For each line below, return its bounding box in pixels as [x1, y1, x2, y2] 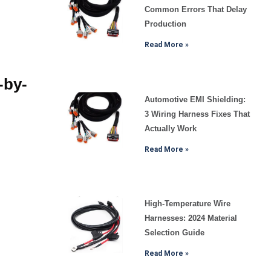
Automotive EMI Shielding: [144, 94, 246, 104]
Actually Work [144, 123, 197, 133]
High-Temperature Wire [144, 199, 230, 209]
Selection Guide [144, 228, 204, 238]
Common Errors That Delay [144, 5, 247, 15]
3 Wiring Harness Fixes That [144, 109, 250, 119]
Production [144, 19, 186, 29]
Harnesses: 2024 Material [144, 214, 237, 223]
